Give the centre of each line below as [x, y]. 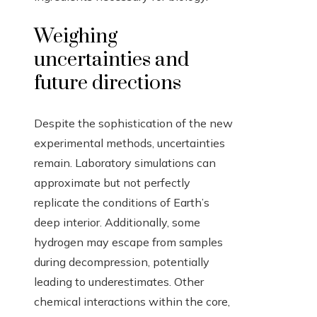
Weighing [76, 37]
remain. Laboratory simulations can [125, 163]
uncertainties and [111, 60]
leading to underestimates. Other [119, 282]
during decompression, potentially [122, 262]
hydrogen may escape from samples [128, 242]
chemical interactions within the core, [132, 302]
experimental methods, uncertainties [129, 143]
